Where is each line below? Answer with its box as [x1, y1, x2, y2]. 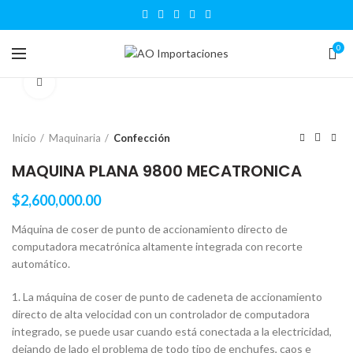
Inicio [12, 132, 36, 144]
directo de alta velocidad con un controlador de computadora [12, 307, 310, 321]
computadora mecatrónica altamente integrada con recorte [12, 240, 303, 253]
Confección [113, 132, 170, 144]
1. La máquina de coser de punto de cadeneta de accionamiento [12, 290, 322, 303]
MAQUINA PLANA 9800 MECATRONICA [12, 160, 302, 182]
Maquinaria [49, 132, 101, 144]
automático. [12, 257, 70, 270]
